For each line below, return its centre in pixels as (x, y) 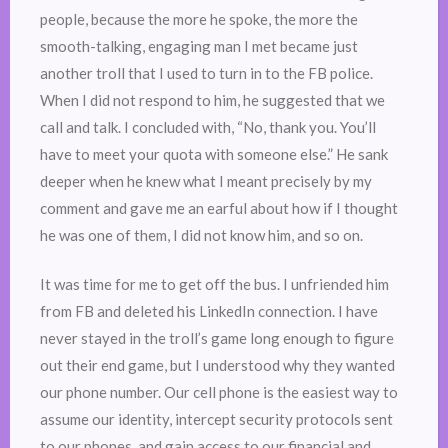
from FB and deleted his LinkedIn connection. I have (209, 311)
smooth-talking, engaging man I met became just (199, 45)
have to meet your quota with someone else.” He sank (214, 153)
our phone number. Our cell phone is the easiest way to (219, 392)
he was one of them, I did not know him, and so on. (203, 234)
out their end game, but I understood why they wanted (217, 365)
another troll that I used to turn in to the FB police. (206, 72)
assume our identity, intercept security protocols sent (216, 419)
